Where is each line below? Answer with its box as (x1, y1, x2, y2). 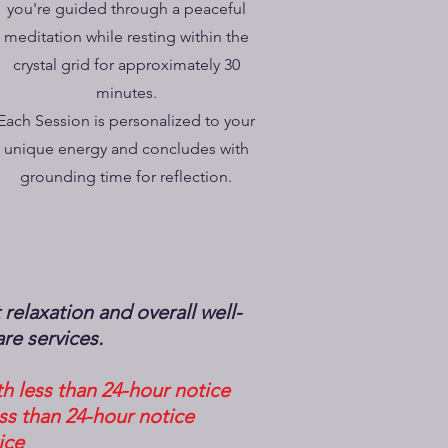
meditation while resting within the (3, 27, 249, 46)
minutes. (95, 83, 157, 102)
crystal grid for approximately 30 (12, 55, 240, 74)
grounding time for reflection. (20, 167, 232, 186)
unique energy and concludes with (3, 139, 249, 158)
